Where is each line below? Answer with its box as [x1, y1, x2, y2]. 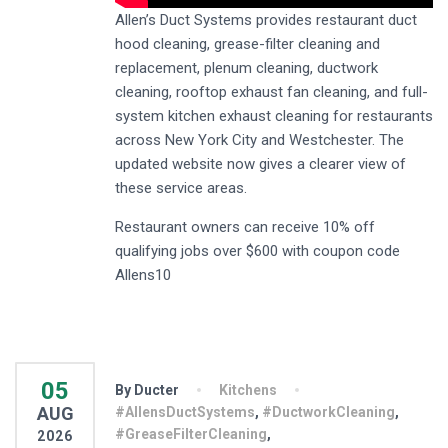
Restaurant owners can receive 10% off [115, 218, 375, 237]
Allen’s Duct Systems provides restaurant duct [115, 11, 417, 30]
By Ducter [115, 382, 179, 399]
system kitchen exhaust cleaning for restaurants [115, 107, 433, 126]
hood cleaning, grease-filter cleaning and [115, 35, 380, 54]
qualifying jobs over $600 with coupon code [115, 242, 400, 261]
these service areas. [115, 179, 247, 198]
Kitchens [219, 382, 277, 399]
